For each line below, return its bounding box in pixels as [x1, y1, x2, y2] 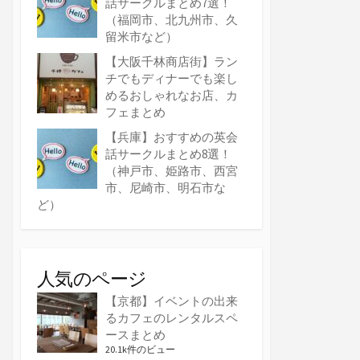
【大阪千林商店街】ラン [105, 54, 238, 70]
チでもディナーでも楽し [105, 71, 238, 87]
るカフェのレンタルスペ [105, 310, 238, 326]
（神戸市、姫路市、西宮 [105, 163, 238, 179]
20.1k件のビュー [105, 343, 175, 356]
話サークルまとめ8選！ [105, 146, 231, 162]
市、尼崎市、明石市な [105, 180, 226, 196]
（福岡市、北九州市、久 [105, 12, 238, 28]
